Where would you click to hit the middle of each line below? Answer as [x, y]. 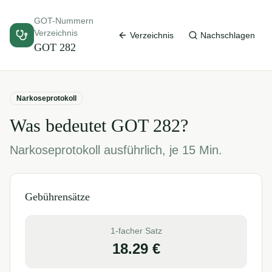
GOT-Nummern [64, 21]
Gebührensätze [57, 197]
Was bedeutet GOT [81, 125]
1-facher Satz [136, 231]
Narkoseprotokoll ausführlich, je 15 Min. [116, 150]
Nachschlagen [228, 35]
